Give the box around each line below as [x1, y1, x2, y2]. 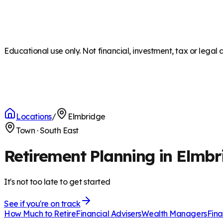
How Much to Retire [4, 208, 76, 219]
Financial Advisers [76, 208, 141, 219]
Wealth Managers [141, 208, 207, 219]
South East [39, 125, 79, 135]
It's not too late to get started [4, 176, 111, 187]
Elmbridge [68, 111, 106, 121]
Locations [16, 111, 52, 121]
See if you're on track [4, 198, 81, 209]
